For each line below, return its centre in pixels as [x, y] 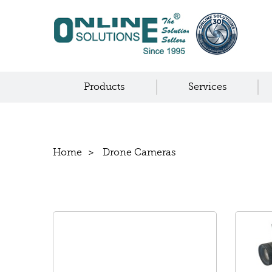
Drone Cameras [139, 152]
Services [207, 87]
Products [104, 87]
